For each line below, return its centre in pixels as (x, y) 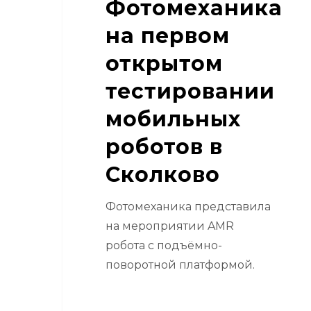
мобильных (173, 119)
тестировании (190, 91)
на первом (167, 35)
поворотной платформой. (180, 264)
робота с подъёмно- (163, 245)
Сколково (162, 174)
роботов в (164, 146)
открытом (164, 63)
